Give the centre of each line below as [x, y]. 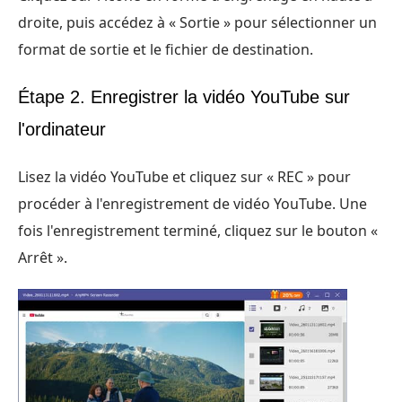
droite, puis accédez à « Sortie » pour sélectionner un [197, 23]
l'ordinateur [62, 130]
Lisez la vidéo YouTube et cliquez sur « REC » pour [184, 177]
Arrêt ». [43, 258]
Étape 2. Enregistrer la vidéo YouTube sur [184, 97]
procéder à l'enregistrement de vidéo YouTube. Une [192, 204]
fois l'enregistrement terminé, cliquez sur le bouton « [198, 231]
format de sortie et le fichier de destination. [166, 50]
